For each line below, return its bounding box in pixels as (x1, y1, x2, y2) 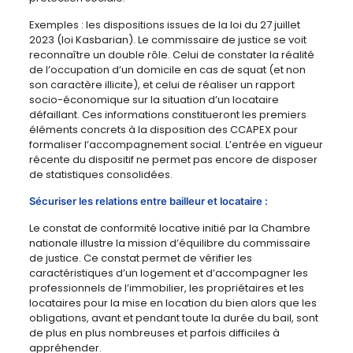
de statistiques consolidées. (28, 167, 173, 183)
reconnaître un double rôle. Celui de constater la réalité (28, 47, 314, 63)
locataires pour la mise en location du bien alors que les (28, 295, 317, 311)
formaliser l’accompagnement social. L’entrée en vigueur (28, 137, 323, 153)
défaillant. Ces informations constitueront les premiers (28, 107, 307, 123)
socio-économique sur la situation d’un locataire (28, 92, 279, 108)
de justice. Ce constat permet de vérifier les (28, 251, 252, 266)
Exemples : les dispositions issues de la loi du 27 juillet (28, 17, 300, 33)
